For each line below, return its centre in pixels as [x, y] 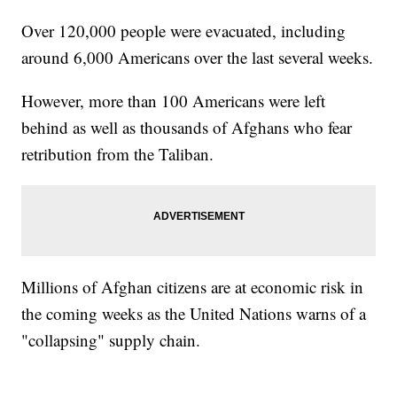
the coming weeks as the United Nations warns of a [194, 313]
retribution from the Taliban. [118, 153]
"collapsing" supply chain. [111, 339]
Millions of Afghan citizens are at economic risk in [193, 286]
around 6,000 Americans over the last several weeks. [198, 57]
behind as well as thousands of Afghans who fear [187, 127]
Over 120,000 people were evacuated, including [184, 30]
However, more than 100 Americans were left [174, 100]
